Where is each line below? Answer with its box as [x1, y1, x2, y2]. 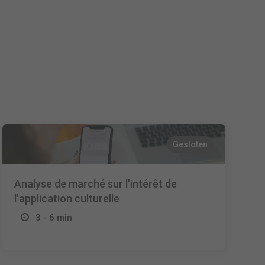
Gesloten [172, 140, 208, 149]
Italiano [119, 72, 149, 83]
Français [119, 43, 154, 54]
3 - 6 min [35, 212, 73, 223]
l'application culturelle [14, 192, 120, 205]
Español [119, 14, 151, 25]
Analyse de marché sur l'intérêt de [14, 177, 177, 190]
